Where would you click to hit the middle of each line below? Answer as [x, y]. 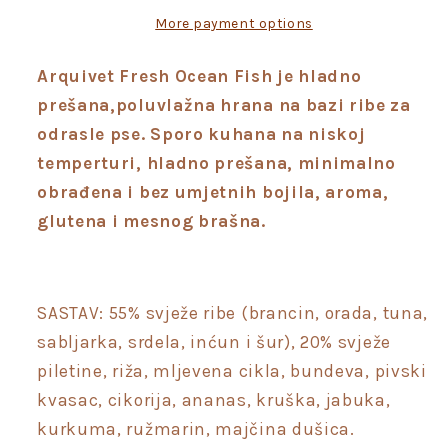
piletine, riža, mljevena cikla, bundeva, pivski [232, 371]
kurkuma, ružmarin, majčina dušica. [196, 429]
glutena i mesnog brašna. [154, 220]
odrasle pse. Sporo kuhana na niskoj [201, 133]
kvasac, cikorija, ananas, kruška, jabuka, [214, 400]
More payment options [234, 22]
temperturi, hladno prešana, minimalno [216, 162]
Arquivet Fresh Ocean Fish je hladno [199, 75]
